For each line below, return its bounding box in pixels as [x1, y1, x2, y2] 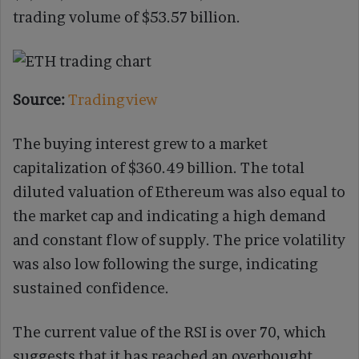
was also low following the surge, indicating [13, 255, 318, 272]
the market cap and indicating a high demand [13, 207, 326, 224]
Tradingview [68, 91, 157, 108]
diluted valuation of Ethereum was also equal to [13, 183, 345, 200]
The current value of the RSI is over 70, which [13, 323, 326, 341]
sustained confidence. [13, 279, 169, 296]
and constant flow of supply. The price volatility [13, 231, 345, 248]
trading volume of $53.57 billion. [13, 8, 240, 26]
